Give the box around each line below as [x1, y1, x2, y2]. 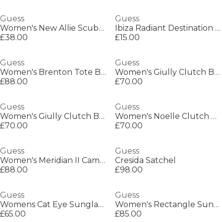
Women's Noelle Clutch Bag [211, 111, 217, 121]
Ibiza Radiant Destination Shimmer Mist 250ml [215, 23, 221, 33]
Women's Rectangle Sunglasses [213, 200, 219, 209]
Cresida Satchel [114, 156, 176, 165]
